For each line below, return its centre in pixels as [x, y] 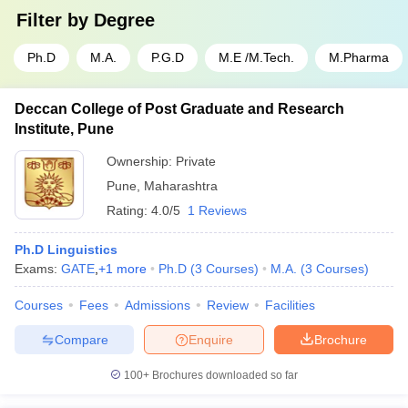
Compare [81, 339]
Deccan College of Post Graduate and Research [179, 109]
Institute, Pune [64, 129]
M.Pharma [359, 57]
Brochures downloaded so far [224, 375]
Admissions [158, 305]
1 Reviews [217, 210]
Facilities [290, 305]
